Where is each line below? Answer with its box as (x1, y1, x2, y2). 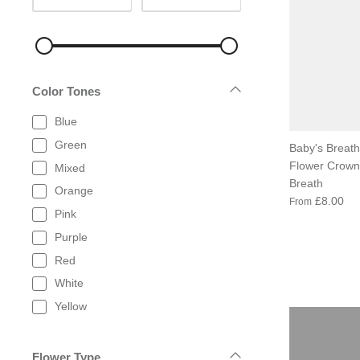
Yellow (55, 300, 87, 313)
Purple (55, 230, 88, 243)
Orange (55, 184, 93, 198)
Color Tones (32, 84, 100, 98)
